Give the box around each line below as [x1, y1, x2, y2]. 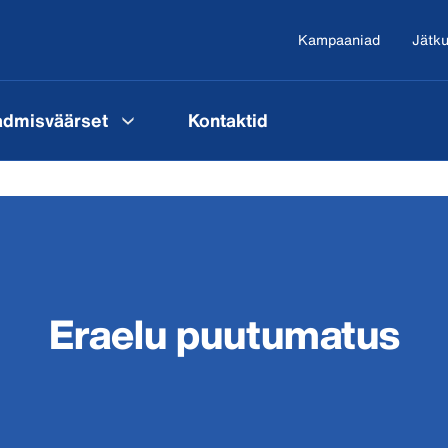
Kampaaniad [298, 29, 380, 50]
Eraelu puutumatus [48, 305, 400, 363]
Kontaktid [188, 106, 268, 133]
